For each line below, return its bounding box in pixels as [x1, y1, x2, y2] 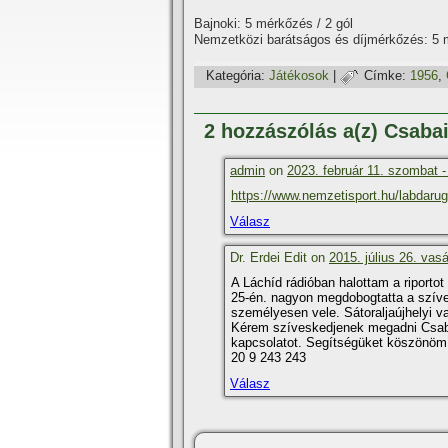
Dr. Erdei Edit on [230, 250, 329, 265]
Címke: [364, 68, 406, 84]
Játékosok [269, 68, 329, 84]
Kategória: [206, 68, 265, 84]
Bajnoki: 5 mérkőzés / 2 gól [194, 16, 353, 31]
